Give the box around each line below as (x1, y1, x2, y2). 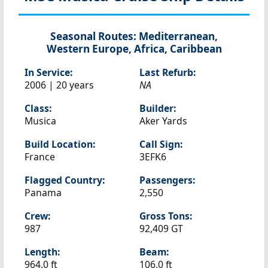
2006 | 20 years (25, 78, 94, 92)
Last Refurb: (139, 66, 196, 79)
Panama (25, 186, 62, 199)
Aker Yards (139, 114, 187, 127)
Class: (25, 102, 51, 115)
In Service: (25, 66, 72, 79)
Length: (25, 245, 60, 258)
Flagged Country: (25, 173, 105, 187)
